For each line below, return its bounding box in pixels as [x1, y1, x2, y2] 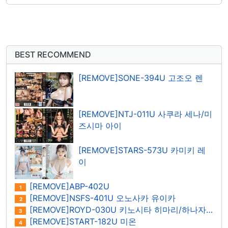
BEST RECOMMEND [15, 49, 91, 60]
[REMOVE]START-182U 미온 [27, 216, 136, 226]
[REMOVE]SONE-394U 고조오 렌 [78, 73, 203, 83]
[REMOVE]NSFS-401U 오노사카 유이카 [27, 193, 176, 203]
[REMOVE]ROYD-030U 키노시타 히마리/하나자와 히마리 [27, 205, 206, 215]
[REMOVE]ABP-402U [27, 181, 109, 191]
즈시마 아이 [78, 121, 122, 131]
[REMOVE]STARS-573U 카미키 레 [78, 145, 206, 155]
